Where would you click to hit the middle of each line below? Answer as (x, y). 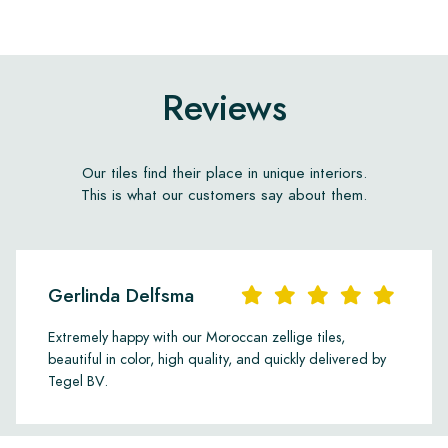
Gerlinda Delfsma (121, 295)
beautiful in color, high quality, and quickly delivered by (217, 358)
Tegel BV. (78, 380)
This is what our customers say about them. (224, 194)
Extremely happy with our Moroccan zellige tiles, (196, 336)
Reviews (224, 107)
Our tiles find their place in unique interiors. (224, 172)
